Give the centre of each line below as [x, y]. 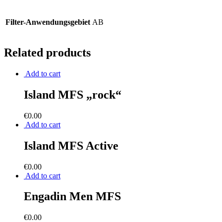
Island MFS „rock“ [73, 94]
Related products [47, 53]
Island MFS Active [71, 145]
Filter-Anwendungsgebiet [48, 22]
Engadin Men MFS [72, 196]
